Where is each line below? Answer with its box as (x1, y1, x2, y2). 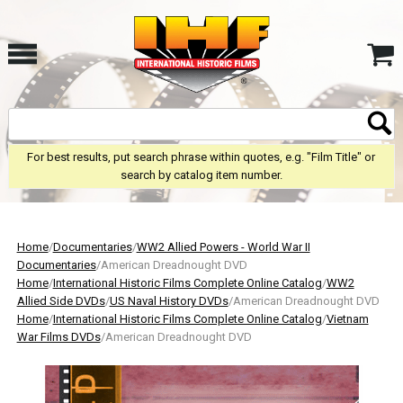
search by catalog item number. (120, 168, 282, 182)
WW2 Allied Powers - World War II (136, 240, 310, 254)
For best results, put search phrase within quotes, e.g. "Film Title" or (27, 150, 376, 164)
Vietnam (326, 312, 369, 326)
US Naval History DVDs (109, 294, 228, 308)
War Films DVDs (16, 330, 101, 344)
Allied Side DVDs (16, 294, 105, 308)
